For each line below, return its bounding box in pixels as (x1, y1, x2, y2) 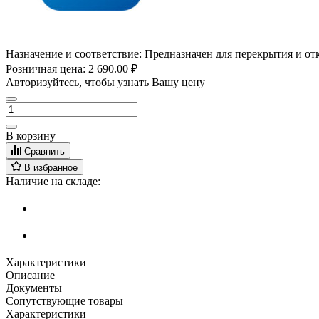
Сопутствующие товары (6, 294, 123, 307)
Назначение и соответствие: (6, 48, 142, 61)
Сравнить (24, 146, 65, 157)
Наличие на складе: (6, 175, 100, 188)
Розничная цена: (6, 63, 88, 75)
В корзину (6, 130, 56, 142)
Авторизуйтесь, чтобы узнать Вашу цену (6, 76, 205, 89)
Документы (6, 281, 62, 294)
